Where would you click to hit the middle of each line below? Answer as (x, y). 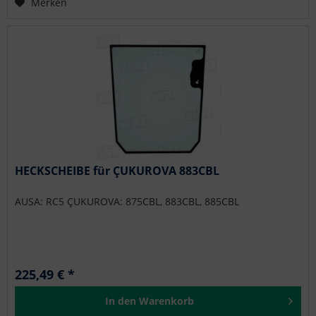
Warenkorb (167, 300)
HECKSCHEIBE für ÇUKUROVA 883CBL (117, 170)
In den (121, 300)
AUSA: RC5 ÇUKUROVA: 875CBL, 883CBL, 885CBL (127, 201)
